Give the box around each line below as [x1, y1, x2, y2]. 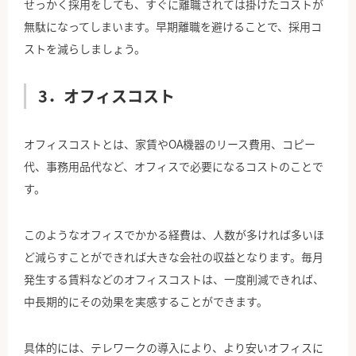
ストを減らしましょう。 [24, 41, 145, 57]
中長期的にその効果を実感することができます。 [24, 293, 268, 310]
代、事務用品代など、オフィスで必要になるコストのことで [24, 158, 323, 175]
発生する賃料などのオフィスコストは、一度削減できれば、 [24, 271, 324, 288]
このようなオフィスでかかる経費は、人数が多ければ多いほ [24, 226, 324, 243]
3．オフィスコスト [38, 84, 175, 108]
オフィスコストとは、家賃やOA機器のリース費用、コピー [24, 136, 315, 153]
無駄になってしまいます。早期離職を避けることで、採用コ [24, 18, 322, 35]
